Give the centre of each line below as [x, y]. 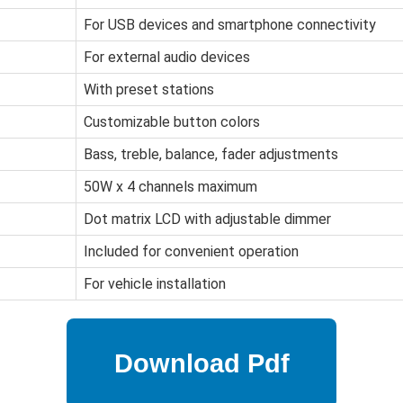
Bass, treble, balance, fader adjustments [211, 155]
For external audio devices [167, 58]
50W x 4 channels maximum [170, 187]
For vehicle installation [155, 284]
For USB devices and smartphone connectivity [230, 25]
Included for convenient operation [191, 252]
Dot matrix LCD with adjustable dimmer [207, 219]
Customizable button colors [172, 122]
